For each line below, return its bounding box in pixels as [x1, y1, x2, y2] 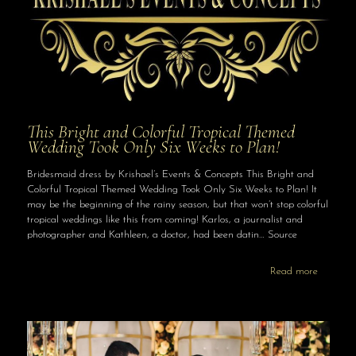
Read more [269, 266, 318, 277]
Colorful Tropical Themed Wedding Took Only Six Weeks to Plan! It [26, 184, 317, 195]
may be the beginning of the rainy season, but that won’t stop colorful [26, 199, 328, 210]
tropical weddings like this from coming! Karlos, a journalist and [26, 215, 303, 225]
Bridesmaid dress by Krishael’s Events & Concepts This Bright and [26, 169, 314, 180]
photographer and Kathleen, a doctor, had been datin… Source [26, 230, 297, 240]
